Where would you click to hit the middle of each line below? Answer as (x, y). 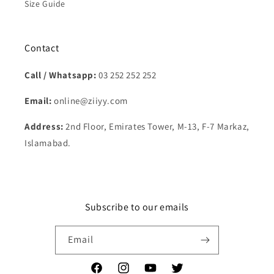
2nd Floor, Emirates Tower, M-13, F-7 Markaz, (157, 126)
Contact (42, 48)
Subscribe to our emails (137, 207)
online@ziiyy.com (91, 101)
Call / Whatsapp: (62, 75)
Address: (45, 126)
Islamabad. (48, 143)
